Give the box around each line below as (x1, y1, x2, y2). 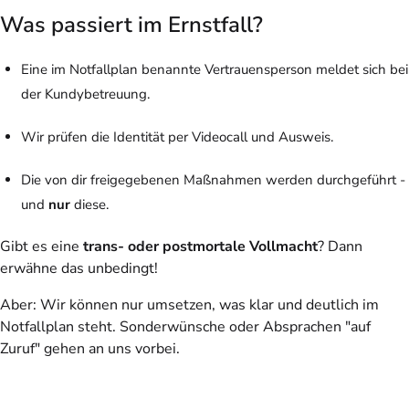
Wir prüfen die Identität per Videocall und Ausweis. (20, 127, 333, 146)
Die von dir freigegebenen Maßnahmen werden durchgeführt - (20, 170, 405, 189)
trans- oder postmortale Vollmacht (83, 236, 318, 257)
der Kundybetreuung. (20, 84, 150, 103)
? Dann (318, 236, 362, 257)
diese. (69, 194, 109, 214)
